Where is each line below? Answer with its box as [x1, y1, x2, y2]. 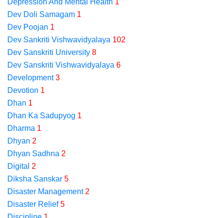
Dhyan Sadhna [7, 149, 59, 158]
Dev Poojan [7, 23, 48, 31]
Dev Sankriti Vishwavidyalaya [7, 36, 110, 44]
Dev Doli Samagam [7, 10, 75, 18]
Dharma [7, 124, 35, 132]
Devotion [7, 86, 38, 94]
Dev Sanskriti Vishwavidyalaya [7, 61, 114, 69]
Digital [7, 162, 30, 170]
